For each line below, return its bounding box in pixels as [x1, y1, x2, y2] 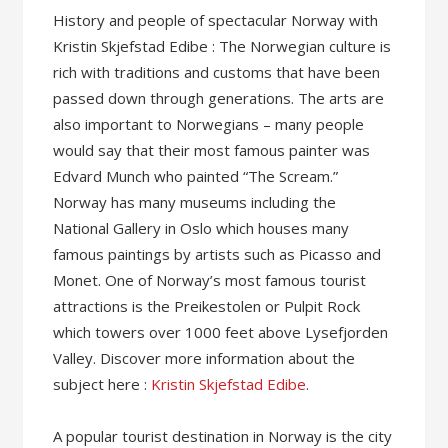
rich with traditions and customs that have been [53, 62, 381, 82]
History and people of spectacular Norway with [53, 10, 379, 30]
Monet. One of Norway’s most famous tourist [53, 270, 367, 290]
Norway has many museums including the [53, 192, 337, 212]
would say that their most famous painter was [53, 140, 371, 160]
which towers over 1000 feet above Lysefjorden [53, 322, 389, 342]
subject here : [53, 374, 152, 394]
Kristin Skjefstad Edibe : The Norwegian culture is [53, 36, 392, 56]
